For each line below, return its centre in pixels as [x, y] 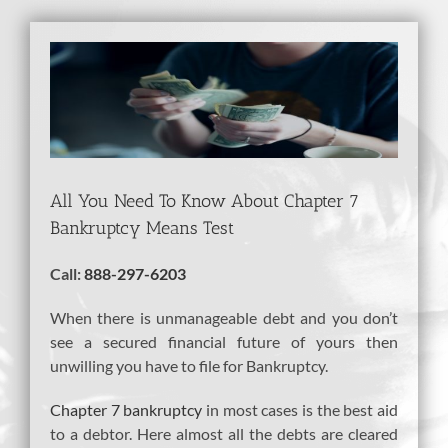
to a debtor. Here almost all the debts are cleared [224, 433]
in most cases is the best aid [300, 409]
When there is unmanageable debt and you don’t [224, 317]
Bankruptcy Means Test [142, 227]
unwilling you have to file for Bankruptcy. [189, 365]
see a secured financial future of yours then [224, 341]
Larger [71, 76]
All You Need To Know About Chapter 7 [204, 200]
